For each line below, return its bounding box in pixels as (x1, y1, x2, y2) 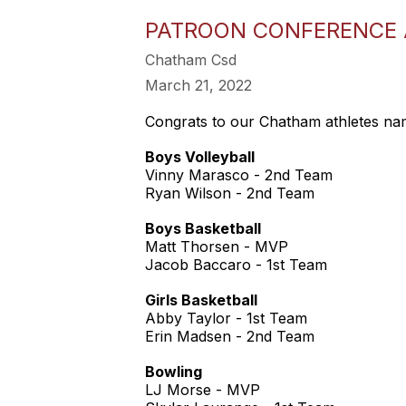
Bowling (145, 362, 206, 381)
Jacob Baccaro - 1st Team (145, 256, 332, 274)
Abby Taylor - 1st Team (145, 309, 307, 327)
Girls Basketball (145, 291, 257, 309)
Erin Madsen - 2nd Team (145, 327, 319, 345)
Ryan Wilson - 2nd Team (145, 184, 319, 202)
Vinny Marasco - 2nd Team (145, 166, 337, 184)
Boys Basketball (145, 219, 265, 237)
